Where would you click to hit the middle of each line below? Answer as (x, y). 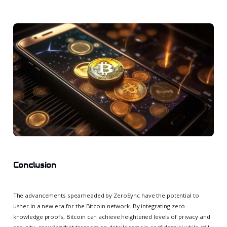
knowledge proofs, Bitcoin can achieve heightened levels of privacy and (111, 216)
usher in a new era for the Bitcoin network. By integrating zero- (100, 206)
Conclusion (34, 165)
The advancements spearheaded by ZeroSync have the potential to (106, 195)
